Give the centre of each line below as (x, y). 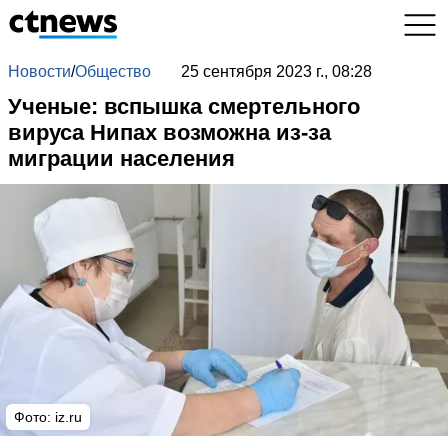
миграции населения (121, 158)
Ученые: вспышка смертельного (184, 106)
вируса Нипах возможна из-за (169, 132)
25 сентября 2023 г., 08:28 (276, 71)
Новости (39, 71)
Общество (113, 71)
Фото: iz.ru (48, 417)
